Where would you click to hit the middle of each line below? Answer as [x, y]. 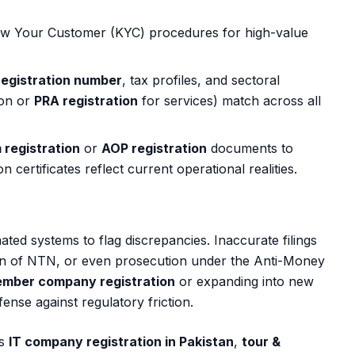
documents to [250, 148]
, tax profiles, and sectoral [201, 80]
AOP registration [154, 148]
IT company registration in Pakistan [121, 342]
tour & [261, 342]
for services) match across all [229, 101]
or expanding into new [244, 281]
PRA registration [86, 101]
